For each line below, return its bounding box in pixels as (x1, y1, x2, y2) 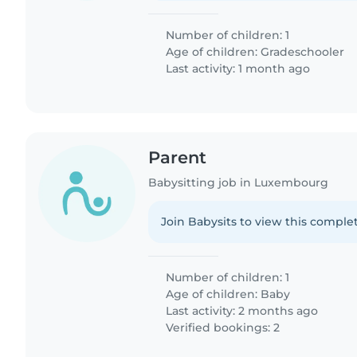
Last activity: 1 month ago (163, 61, 311, 76)
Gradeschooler (261, 45, 345, 60)
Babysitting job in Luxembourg (148, 175, 329, 190)
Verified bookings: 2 (163, 320, 280, 335)
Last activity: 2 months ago (163, 303, 319, 318)
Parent (148, 147, 207, 168)
